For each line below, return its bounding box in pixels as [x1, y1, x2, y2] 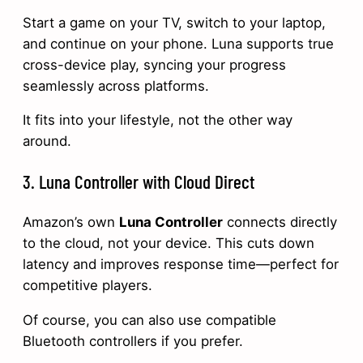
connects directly [223, 213, 337, 230]
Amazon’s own [23, 213, 119, 230]
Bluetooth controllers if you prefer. [23, 332, 243, 349]
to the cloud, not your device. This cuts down [23, 234, 314, 251]
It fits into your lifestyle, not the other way [23, 112, 293, 129]
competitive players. [23, 276, 152, 293]
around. [23, 133, 71, 150]
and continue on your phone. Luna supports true [23, 35, 334, 52]
